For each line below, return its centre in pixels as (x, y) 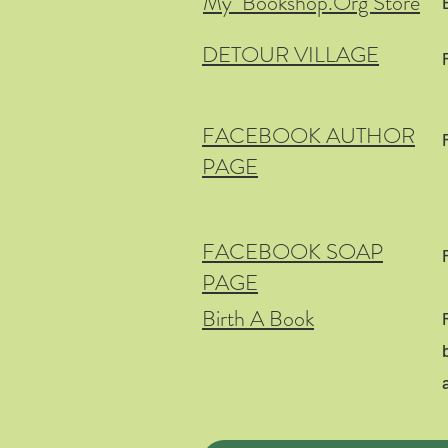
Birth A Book (258, 318)
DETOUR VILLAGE (290, 54)
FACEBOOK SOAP (292, 251)
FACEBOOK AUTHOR (308, 135)
